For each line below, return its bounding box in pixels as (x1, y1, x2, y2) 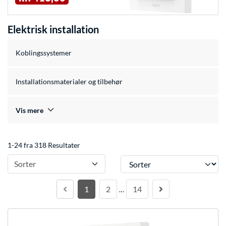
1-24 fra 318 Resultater (8, 141, 80, 150)
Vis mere (16, 106, 43, 115)
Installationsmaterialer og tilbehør (16, 77, 123, 86)
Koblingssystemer (16, 48, 72, 58)
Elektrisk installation (8, 23, 99, 36)
